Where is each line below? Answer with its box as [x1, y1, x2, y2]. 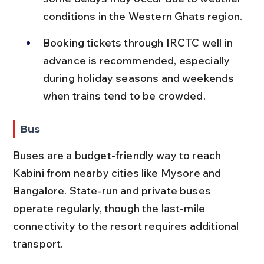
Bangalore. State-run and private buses [12, 184, 214, 197]
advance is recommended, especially [42, 54, 233, 67]
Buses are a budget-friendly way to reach [12, 148, 224, 162]
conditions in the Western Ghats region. [42, 9, 243, 23]
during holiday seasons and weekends [42, 71, 237, 85]
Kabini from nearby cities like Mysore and [12, 166, 224, 180]
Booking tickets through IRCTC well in [42, 36, 235, 49]
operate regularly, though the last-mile [12, 202, 208, 215]
